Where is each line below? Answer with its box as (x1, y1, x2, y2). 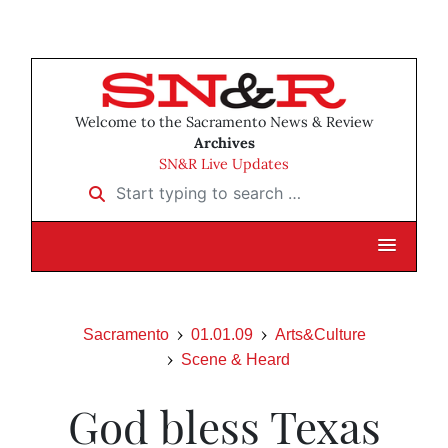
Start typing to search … (76, 176, 261, 197)
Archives (193, 134, 255, 153)
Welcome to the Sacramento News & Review (74, 113, 374, 132)
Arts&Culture (274, 326, 366, 344)
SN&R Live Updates (159, 155, 289, 174)
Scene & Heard (180, 351, 290, 369)
